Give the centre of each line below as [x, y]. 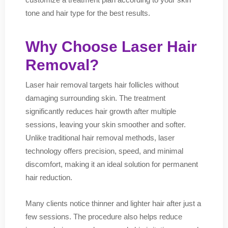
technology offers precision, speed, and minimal [104, 151]
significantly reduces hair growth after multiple [101, 111]
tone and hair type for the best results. [88, 13]
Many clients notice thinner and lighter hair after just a [113, 203]
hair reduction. [49, 177]
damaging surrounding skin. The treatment [95, 98]
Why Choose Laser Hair [111, 47]
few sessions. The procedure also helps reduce [104, 217]
